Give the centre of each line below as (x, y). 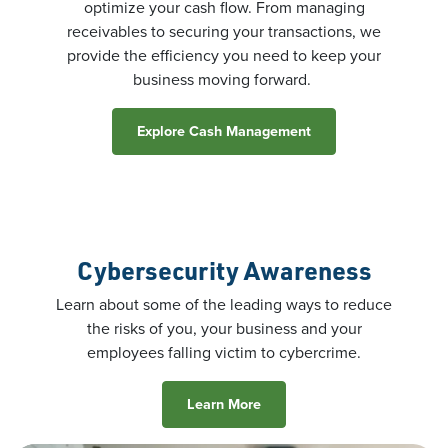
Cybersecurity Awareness (224, 269)
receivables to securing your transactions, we (224, 31)
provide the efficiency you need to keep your (224, 55)
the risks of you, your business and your (224, 328)
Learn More (224, 403)
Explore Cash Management (224, 130)
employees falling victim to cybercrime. (224, 352)
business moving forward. (224, 79)
